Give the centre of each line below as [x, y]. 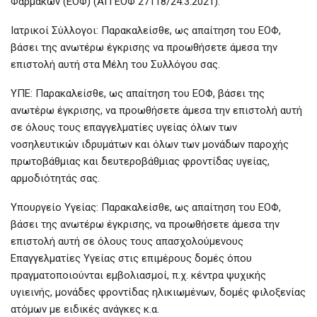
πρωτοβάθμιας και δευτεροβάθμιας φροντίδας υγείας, [140, 162]
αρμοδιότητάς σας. [55, 179]
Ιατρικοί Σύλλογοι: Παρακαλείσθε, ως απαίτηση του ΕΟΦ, [146, 31]
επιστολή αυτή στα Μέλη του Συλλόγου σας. [115, 65]
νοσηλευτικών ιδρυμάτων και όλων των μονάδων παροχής [150, 145]
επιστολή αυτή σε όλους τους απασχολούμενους [127, 242]
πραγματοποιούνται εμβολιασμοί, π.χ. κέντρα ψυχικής [138, 276]
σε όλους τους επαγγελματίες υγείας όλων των [124, 128]
